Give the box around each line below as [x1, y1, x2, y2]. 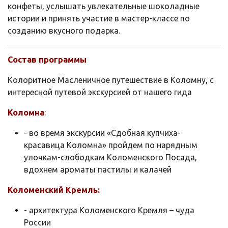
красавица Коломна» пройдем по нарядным [24, 140, 197, 150]
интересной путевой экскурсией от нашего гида [8, 87, 192, 97]
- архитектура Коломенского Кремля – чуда [24, 205, 194, 215]
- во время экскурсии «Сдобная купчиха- [24, 128, 181, 137]
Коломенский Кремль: [8, 185, 100, 194]
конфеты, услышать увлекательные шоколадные [8, 1, 199, 11]
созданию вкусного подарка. [8, 25, 120, 35]
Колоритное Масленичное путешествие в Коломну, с [8, 75, 214, 84]
